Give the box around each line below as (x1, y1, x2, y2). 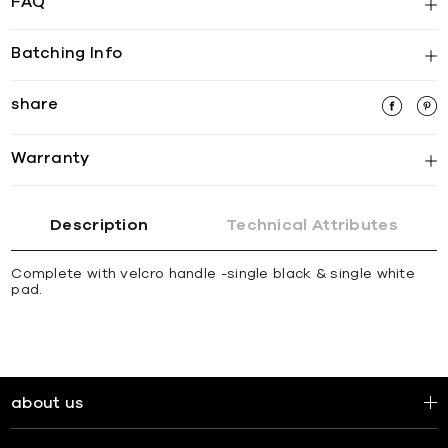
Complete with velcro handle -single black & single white (11, 267, 416, 282)
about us (11, 395, 84, 411)
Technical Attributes (225, 217, 398, 234)
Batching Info (11, 45, 123, 62)
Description (50, 217, 149, 234)
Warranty (11, 150, 90, 167)
